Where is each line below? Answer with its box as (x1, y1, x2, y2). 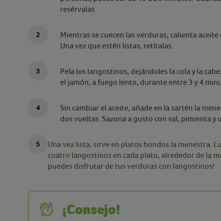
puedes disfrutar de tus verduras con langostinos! (48, 161, 216, 171)
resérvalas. (60, 4, 97, 14)
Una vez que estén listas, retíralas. (60, 41, 174, 50)
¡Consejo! (62, 201, 120, 218)
